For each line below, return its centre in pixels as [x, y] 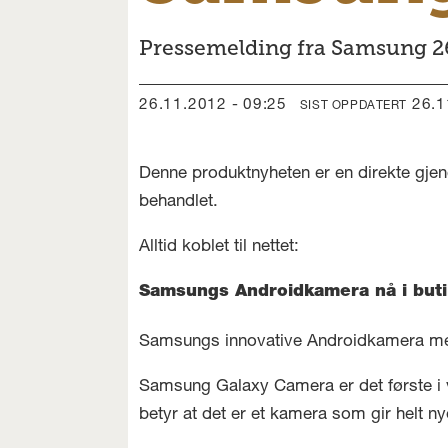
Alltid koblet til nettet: [219, 247]
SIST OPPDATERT [353, 105]
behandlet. [179, 202]
